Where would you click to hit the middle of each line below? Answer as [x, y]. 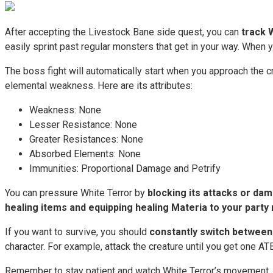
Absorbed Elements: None [85, 154]
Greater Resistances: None [86, 139]
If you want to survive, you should [77, 232]
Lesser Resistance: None [83, 124]
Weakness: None [65, 110]
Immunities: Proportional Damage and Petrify [125, 168]
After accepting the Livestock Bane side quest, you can [122, 32]
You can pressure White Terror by [76, 193]
